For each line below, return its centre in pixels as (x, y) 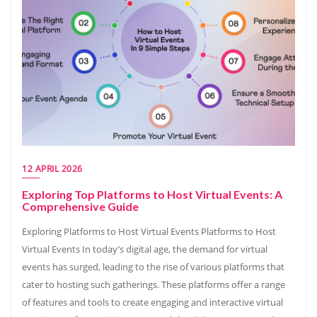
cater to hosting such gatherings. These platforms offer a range (154, 284)
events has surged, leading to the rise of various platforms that (153, 267)
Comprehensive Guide (80, 206)
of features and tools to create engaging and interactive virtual (152, 302)
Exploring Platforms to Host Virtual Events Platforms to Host (149, 231)
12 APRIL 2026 (52, 169)
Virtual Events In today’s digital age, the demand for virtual (145, 249)
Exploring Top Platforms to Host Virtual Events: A (152, 194)
